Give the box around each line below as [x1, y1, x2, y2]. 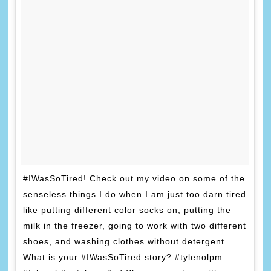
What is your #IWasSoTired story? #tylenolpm [23, 252, 223, 262]
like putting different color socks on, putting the [23, 204, 232, 215]
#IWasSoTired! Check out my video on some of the [23, 173, 246, 183]
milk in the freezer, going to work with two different [23, 220, 247, 230]
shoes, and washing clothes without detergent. [23, 236, 228, 246]
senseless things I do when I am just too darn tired [23, 189, 247, 199]
